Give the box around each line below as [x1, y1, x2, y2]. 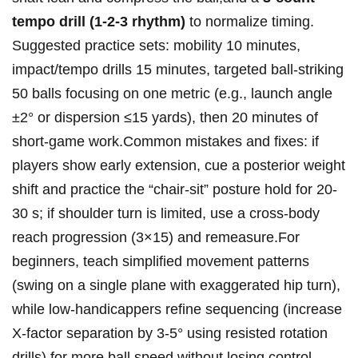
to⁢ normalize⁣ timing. [185, 14, 314, 30]
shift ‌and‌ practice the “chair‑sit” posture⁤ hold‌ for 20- [12, 181, 337, 198]
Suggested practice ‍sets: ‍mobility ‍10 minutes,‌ [12, 38, 300, 54]
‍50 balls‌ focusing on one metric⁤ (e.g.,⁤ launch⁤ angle [12, 86, 332, 102]
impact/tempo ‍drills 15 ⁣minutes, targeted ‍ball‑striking [12, 62, 344, 78]
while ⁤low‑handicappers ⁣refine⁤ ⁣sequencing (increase [12, 301, 342, 318]
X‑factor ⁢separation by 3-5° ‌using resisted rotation [12, 325, 328, 342]
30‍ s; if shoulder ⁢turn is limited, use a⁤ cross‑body [12, 205, 320, 222]
